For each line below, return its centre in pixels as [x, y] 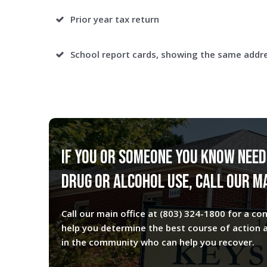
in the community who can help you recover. [158, 242]
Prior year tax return [115, 19]
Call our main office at [111, 213]
